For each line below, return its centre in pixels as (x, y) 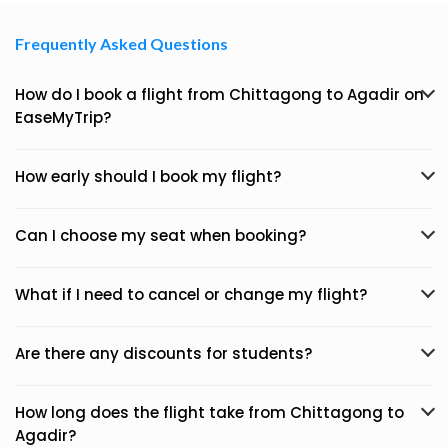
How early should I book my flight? (148, 176)
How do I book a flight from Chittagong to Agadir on (219, 94)
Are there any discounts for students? (163, 353)
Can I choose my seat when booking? (160, 235)
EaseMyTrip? (63, 117)
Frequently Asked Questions (121, 43)
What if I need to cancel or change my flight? (191, 294)
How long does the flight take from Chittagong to (209, 412)
